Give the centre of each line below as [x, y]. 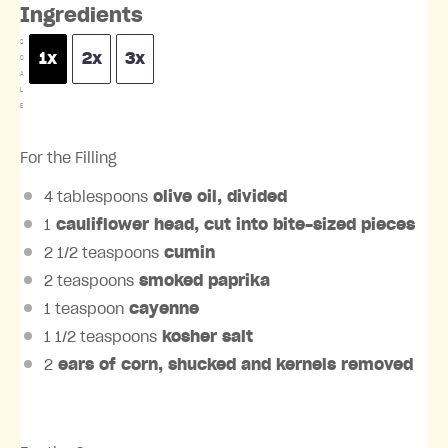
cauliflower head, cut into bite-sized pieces [233, 224]
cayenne [161, 308]
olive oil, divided [217, 196]
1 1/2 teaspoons [100, 336]
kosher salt [205, 336]
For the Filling [68, 157]
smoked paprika [202, 280]
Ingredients [81, 15]
